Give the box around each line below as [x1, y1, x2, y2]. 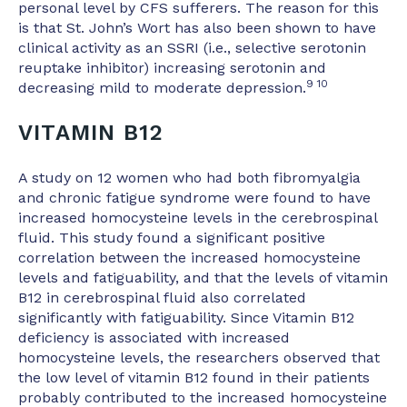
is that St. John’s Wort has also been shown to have [18, 18, 376, 36]
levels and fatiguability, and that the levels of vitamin [18, 269, 388, 287]
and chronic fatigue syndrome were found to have [18, 189, 371, 207]
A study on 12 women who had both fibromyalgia [18, 169, 361, 187]
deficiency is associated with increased [18, 329, 290, 347]
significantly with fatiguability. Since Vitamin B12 [18, 309, 354, 327]
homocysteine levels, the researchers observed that [18, 349, 380, 367]
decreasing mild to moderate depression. [18, 78, 306, 96]
